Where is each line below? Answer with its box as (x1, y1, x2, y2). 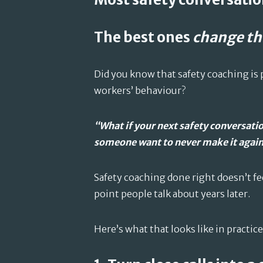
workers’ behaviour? (94, 85, 186, 96)
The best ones (94, 28, 193, 46)
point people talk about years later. (94, 188, 250, 200)
